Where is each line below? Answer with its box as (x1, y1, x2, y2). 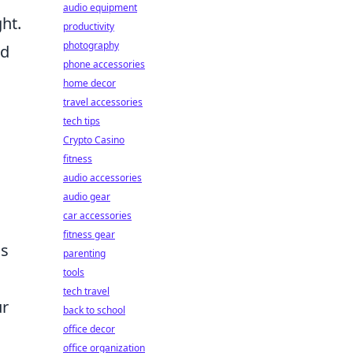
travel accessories (63, 95, 143, 109)
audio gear (63, 190, 110, 203)
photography (63, 39, 119, 52)
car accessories (63, 209, 132, 222)
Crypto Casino (63, 133, 124, 147)
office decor (63, 322, 115, 336)
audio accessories (63, 171, 142, 184)
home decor (63, 76, 116, 90)
